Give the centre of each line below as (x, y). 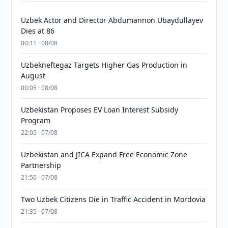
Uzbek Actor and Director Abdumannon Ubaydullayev (112, 20)
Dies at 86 (38, 31)
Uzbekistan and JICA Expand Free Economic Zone (104, 154)
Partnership (41, 165)
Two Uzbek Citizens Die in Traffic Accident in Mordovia (113, 199)
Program (36, 120)
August (33, 76)
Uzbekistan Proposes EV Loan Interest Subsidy (100, 110)
